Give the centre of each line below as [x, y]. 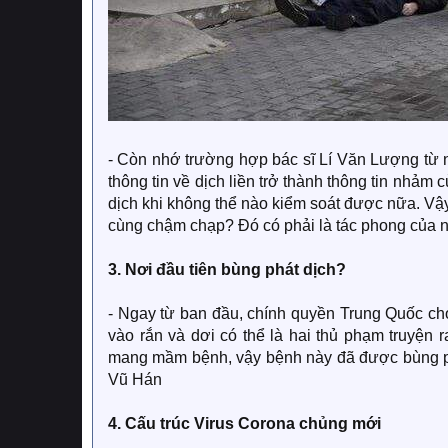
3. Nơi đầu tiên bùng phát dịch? [227, 270]
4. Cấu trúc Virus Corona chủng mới [244, 424]
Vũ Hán [135, 380]
